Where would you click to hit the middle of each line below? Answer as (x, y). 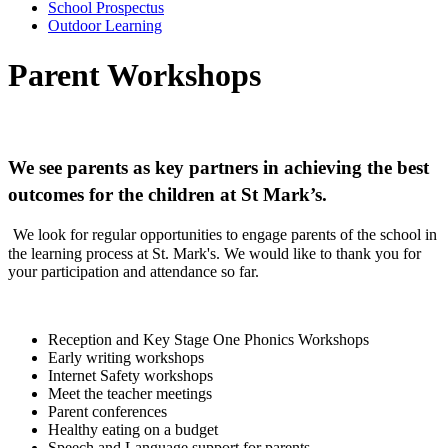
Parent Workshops (134, 74)
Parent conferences (107, 411)
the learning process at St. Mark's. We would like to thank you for (214, 253)
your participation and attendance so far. (137, 271)
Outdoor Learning (105, 26)
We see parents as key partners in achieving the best (218, 167)
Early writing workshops (126, 357)
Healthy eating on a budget (133, 429)
